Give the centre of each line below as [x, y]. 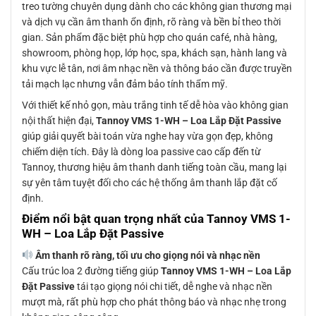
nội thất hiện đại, [59, 121]
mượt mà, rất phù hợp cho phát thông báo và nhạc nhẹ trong [154, 302]
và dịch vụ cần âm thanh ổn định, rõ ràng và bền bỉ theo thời [151, 22]
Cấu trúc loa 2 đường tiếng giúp [91, 271]
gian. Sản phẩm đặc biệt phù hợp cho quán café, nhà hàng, [150, 38]
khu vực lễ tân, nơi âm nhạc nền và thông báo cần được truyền [157, 69]
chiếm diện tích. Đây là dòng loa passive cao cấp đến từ [141, 152]
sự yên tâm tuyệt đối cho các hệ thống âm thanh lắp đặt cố [150, 183]
